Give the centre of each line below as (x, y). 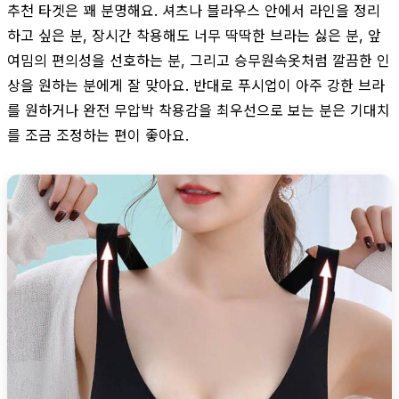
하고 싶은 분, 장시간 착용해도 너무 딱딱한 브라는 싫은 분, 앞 (194, 35)
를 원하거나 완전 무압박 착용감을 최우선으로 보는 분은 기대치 (199, 110)
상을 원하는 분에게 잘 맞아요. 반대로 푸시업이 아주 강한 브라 (196, 85)
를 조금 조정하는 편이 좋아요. (98, 135)
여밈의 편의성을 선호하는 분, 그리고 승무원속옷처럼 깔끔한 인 (199, 60)
